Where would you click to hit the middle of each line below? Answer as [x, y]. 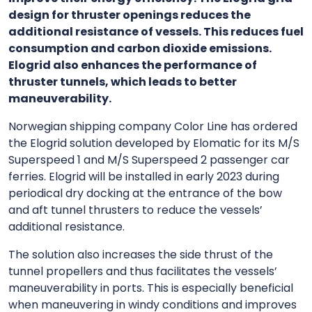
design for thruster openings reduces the [130, 15]
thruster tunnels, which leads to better [123, 81]
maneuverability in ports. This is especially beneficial [151, 288]
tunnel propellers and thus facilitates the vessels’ [143, 271]
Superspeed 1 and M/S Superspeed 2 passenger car [149, 159]
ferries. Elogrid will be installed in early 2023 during [144, 176]
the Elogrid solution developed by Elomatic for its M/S [154, 143]
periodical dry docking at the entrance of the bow [145, 193]
